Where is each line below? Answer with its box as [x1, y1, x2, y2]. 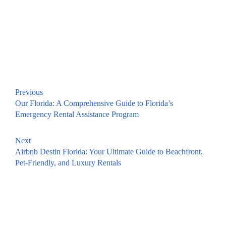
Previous [15, 87, 43, 96]
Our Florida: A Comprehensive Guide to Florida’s [15, 98, 173, 107]
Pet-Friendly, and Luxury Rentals [15, 158, 121, 167]
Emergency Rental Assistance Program [15, 109, 139, 119]
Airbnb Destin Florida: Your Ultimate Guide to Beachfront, [15, 147, 203, 156]
